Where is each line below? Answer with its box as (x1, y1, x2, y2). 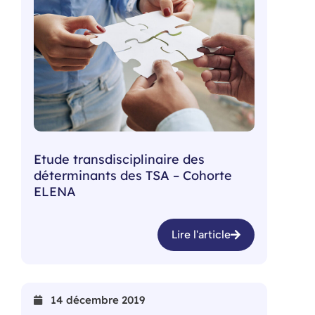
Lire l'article (172, 228, 231, 242)
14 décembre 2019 (51, 293, 145, 307)
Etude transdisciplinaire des (34, 150, 205, 167)
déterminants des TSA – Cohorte (34, 167, 232, 184)
